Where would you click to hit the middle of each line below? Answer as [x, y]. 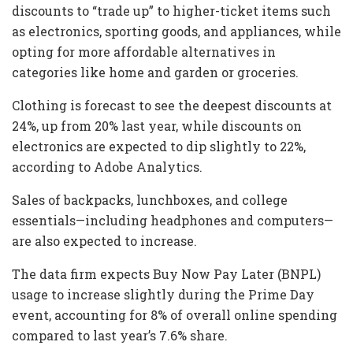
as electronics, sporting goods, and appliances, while [176, 31]
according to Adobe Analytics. [107, 166]
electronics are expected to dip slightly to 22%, [159, 146]
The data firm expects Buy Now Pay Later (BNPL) [166, 273]
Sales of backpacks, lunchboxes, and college [150, 199]
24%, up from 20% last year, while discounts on [157, 125]
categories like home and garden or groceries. [155, 72]
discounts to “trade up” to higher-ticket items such [171, 10]
